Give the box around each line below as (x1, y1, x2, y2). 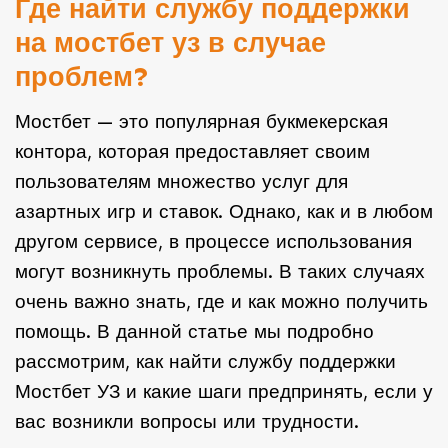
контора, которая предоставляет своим (15, 140, 370, 164)
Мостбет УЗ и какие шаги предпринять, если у (15, 380, 433, 404)
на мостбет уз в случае (15, 26, 326, 59)
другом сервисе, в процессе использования (15, 230, 412, 254)
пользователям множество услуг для (15, 170, 348, 194)
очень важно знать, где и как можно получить (15, 290, 428, 314)
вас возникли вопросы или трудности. (15, 410, 359, 434)
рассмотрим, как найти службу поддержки (15, 350, 396, 374)
